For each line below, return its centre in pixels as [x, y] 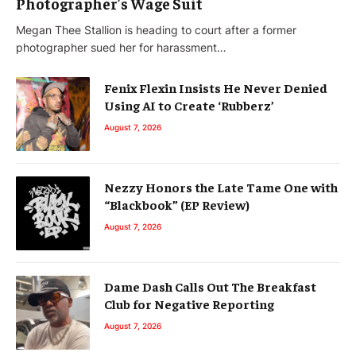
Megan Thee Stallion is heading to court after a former [156, 29]
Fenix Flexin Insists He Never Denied [216, 87]
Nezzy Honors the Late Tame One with [221, 186]
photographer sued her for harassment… [121, 47]
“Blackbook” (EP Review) [177, 204]
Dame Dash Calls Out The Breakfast [210, 286]
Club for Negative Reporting [189, 303]
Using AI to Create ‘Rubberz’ [189, 104]
